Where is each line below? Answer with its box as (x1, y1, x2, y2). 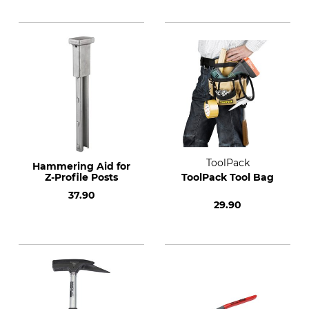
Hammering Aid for (32, 160, 130, 172)
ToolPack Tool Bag (181, 171, 274, 183)
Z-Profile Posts (45, 171, 118, 183)
